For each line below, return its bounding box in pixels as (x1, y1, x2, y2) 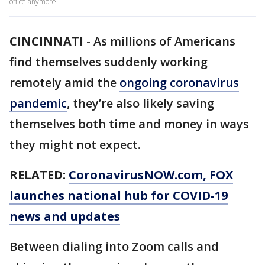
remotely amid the (9, 75, 119, 91)
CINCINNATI (9, 33, 83, 49)
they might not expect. (9, 137, 141, 153)
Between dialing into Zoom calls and (9, 238, 219, 254)
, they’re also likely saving (67, 95, 214, 111)
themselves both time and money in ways (9, 116, 249, 132)
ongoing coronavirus (119, 75, 239, 91)
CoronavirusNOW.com (69, 167, 203, 183)
